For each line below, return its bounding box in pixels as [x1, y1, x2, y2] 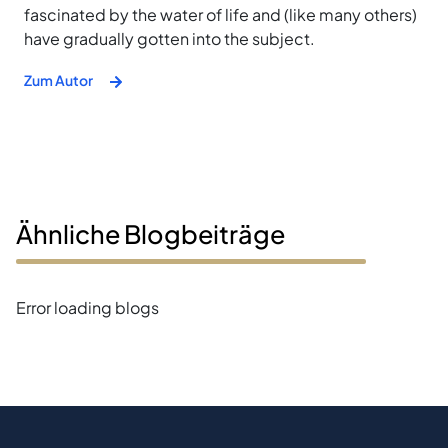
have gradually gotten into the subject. [24, 27, 315, 49]
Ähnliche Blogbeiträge [16, 217, 285, 250]
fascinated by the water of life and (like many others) [24, 3, 417, 25]
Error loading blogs [16, 296, 159, 318]
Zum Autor [24, 71, 93, 90]
